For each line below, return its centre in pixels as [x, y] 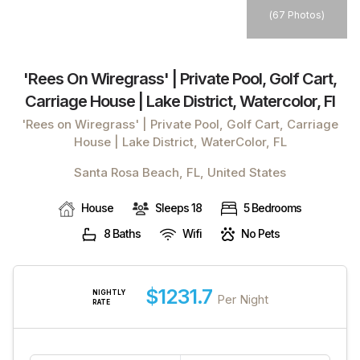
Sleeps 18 [178, 208]
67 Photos [297, 14]
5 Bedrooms [272, 208]
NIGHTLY [108, 292]
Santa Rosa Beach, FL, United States [180, 172]
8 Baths [122, 233]
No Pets [260, 233]
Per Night [242, 299]
